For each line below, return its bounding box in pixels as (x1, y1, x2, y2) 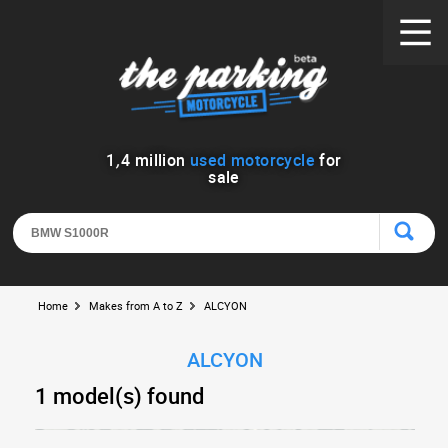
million (130, 149, 190, 171)
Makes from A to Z (89, 298, 184, 313)
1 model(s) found (35, 381, 205, 410)
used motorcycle (189, 149, 315, 171)
